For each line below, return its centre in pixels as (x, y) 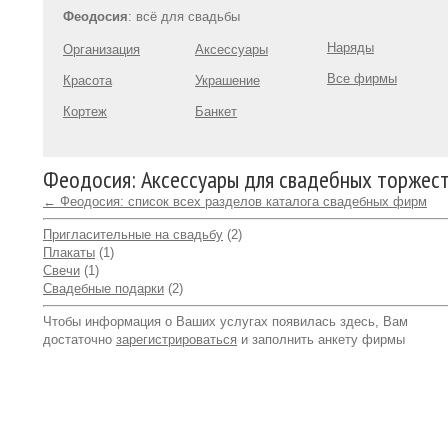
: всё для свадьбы (184, 16)
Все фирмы (362, 78)
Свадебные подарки (103, 288)
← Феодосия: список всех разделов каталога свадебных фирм (235, 201)
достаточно (79, 339)
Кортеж (85, 111)
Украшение (227, 80)
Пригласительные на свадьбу (133, 234)
